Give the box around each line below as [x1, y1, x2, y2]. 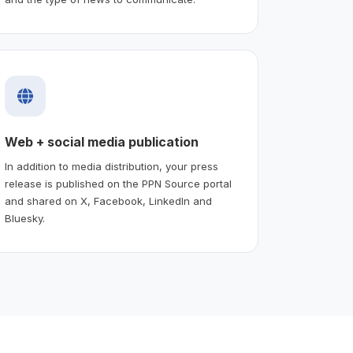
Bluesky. [5, 211, 46, 225]
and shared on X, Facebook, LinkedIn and [5, 194, 213, 207]
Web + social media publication [5, 133, 199, 150]
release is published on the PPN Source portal [5, 176, 232, 190]
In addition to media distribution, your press [5, 159, 219, 173]
